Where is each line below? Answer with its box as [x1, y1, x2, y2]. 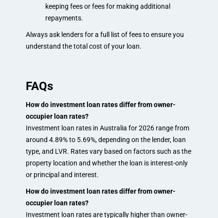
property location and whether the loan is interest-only [25, 159, 188, 167]
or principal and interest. [25, 170, 99, 179]
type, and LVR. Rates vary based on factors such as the [25, 147, 191, 155]
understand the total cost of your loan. [25, 42, 142, 50]
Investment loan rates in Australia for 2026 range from [25, 124, 189, 132]
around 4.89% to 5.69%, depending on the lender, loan [25, 135, 186, 144]
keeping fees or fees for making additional [45, 2, 170, 10]
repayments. [45, 14, 83, 22]
